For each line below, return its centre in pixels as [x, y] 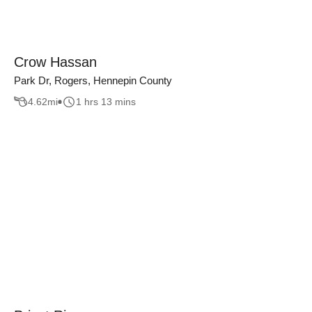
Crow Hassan [55, 62]
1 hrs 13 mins [106, 102]
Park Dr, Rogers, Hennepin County [93, 80]
